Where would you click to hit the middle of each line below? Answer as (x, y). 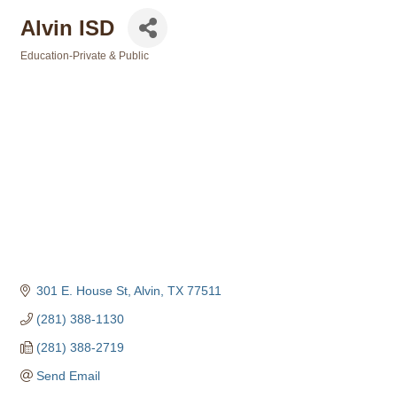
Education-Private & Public (85, 56)
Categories (47, 68)
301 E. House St (82, 291)
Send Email (68, 376)
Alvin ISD (67, 27)
